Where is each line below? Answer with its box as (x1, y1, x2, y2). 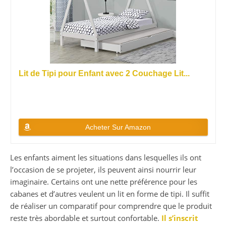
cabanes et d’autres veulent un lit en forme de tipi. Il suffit (10, 189, 209, 199)
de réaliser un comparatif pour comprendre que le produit (10, 201, 212, 211)
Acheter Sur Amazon (85, 123, 151, 132)
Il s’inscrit (161, 213, 198, 223)
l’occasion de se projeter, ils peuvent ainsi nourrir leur (10, 164, 196, 175)
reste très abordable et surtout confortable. (10, 213, 161, 223)
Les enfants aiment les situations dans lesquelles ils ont (10, 152, 201, 163)
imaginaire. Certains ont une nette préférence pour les (10, 177, 197, 187)
